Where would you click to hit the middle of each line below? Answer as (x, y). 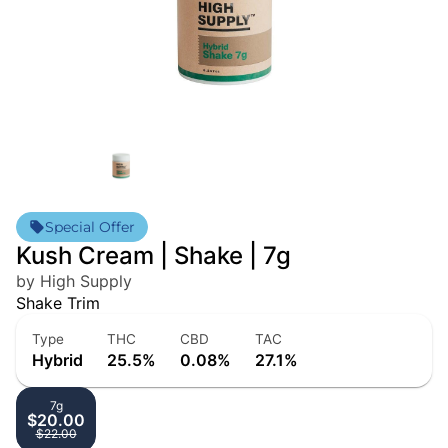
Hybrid (57, 360)
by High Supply (74, 281)
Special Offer (90, 227)
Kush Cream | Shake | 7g (153, 256)
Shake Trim (58, 303)
